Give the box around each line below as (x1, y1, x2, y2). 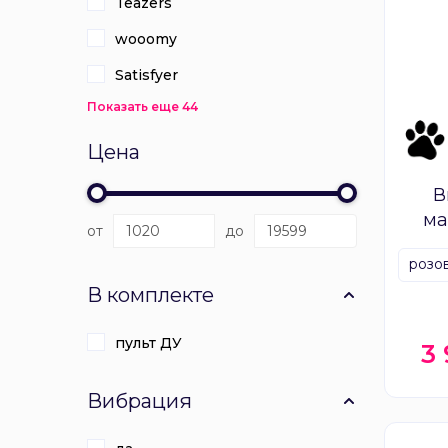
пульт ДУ (115, 334, 182, 352)
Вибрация (87, 389, 192, 413)
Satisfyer (115, 66, 178, 84)
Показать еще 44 (87, 99, 198, 114)
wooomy (115, 30, 177, 48)
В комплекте (87, 283, 214, 307)
